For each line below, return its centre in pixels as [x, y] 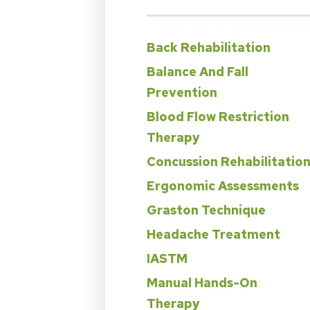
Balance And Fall [198, 71]
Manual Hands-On [202, 282]
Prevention [182, 92]
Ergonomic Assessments [223, 185]
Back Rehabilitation [209, 47]
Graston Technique [206, 210]
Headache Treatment [213, 234]
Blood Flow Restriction [218, 116]
